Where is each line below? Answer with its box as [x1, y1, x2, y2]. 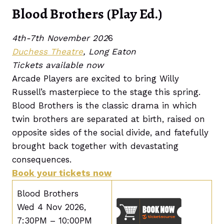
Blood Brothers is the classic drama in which [12, 100, 197, 110]
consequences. [12, 154, 71, 164]
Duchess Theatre [12, 46, 83, 56]
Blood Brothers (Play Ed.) [12, 4, 162, 23]
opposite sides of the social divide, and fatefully [12, 127, 208, 137]
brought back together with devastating [12, 141, 178, 151]
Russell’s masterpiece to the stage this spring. [12, 87, 200, 97]
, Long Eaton [83, 46, 136, 56]
